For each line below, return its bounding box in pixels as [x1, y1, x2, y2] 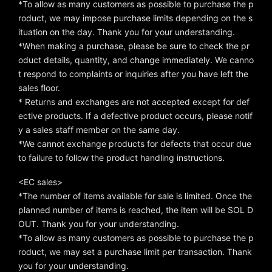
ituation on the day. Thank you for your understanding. [18, 27, 235, 38]
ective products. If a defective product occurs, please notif [18, 110, 253, 121]
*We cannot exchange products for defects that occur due [18, 138, 251, 149]
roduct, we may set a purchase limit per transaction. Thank [18, 246, 252, 257]
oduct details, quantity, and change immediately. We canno [18, 55, 254, 66]
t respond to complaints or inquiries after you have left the [18, 69, 248, 80]
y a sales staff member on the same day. [18, 124, 180, 135]
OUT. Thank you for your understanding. [18, 219, 179, 229]
